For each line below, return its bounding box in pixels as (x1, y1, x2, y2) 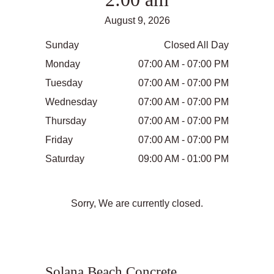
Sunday (45, 39, 79, 50)
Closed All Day (164, 39, 229, 50)
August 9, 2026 (104, 15, 170, 26)
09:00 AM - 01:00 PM (138, 153, 229, 164)
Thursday (45, 115, 86, 126)
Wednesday (45, 96, 97, 107)
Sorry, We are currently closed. (71, 198, 203, 209)
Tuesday (45, 77, 83, 88)
